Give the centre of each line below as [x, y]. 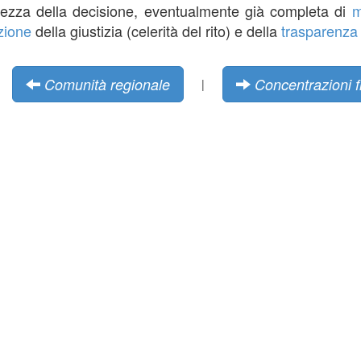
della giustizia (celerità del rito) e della [156, 30]
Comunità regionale [107, 84]
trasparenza [320, 30]
